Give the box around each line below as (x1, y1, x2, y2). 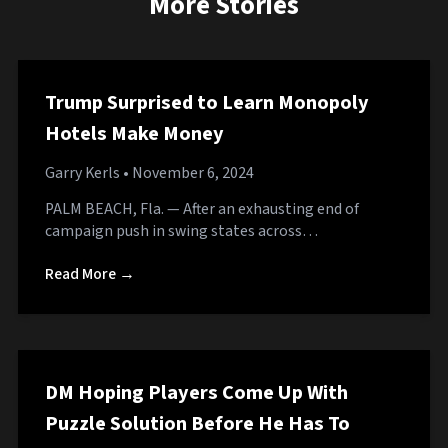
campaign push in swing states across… (45, 219, 318, 242)
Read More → (45, 262, 135, 285)
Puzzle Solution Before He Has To (45, 408, 350, 438)
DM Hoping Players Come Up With (45, 377, 348, 407)
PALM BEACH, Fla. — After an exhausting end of (45, 197, 359, 220)
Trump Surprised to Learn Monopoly (45, 87, 369, 117)
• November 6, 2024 (120, 162, 254, 184)
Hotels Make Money (45, 118, 224, 148)
